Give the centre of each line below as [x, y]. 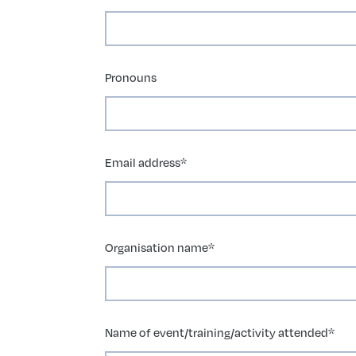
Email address [142, 163]
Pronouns [130, 77]
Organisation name [156, 248]
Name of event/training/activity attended [216, 333]
